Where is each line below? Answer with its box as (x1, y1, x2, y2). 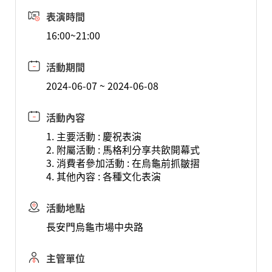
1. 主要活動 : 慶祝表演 (46, 129, 141, 143)
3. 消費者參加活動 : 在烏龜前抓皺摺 (46, 155, 200, 170)
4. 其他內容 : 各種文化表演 (46, 169, 161, 183)
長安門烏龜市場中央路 (46, 219, 143, 234)
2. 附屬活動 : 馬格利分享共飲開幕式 (46, 142, 200, 157)
